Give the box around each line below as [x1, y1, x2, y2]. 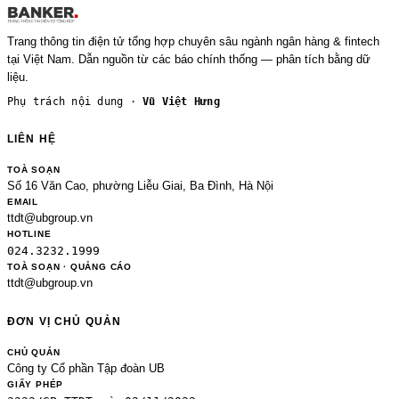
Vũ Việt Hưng [142, 95, 220, 108]
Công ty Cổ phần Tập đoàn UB [7, 362, 165, 375]
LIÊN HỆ [7, 134, 57, 144]
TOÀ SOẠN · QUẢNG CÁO [7, 262, 132, 272]
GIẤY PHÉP [7, 379, 64, 389]
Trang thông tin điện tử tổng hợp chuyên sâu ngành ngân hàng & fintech [7, 35, 379, 48]
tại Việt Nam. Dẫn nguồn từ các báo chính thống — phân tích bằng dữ [7, 53, 370, 66]
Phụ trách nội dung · [7, 95, 143, 108]
